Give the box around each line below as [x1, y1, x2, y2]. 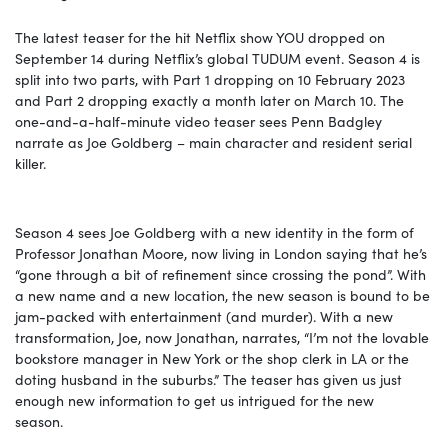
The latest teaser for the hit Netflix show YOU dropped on [15, 26, 385, 47]
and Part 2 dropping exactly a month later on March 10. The [15, 89, 404, 110]
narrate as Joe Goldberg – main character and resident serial [15, 131, 412, 152]
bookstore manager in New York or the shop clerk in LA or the [15, 347, 409, 368]
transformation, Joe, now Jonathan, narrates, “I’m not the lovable [15, 326, 429, 347]
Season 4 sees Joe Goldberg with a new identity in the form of [15, 221, 414, 242]
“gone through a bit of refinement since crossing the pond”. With [15, 263, 426, 284]
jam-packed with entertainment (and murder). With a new [15, 305, 393, 326]
